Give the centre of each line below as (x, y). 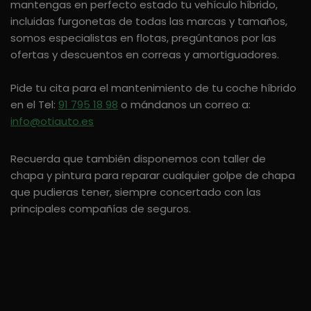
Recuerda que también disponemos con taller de (138, 158)
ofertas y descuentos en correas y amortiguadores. (145, 54)
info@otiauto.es (52, 121)
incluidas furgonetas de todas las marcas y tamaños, (149, 21)
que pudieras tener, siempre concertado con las (136, 192)
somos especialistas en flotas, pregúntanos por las (143, 37)
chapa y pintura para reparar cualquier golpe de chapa (153, 175)
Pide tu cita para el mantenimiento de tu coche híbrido (153, 87)
